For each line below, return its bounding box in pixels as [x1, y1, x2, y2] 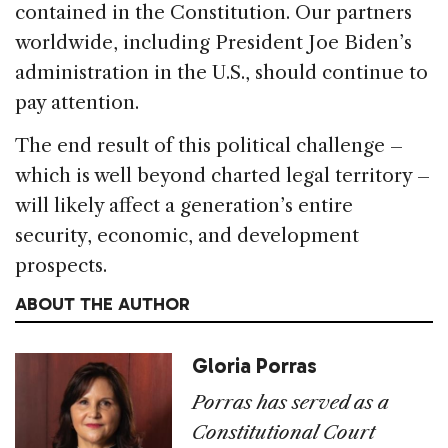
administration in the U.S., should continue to [15, 61, 428, 85]
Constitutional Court [192, 421, 376, 445]
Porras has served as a [192, 391, 389, 415]
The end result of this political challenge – [15, 134, 403, 158]
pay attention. [15, 91, 139, 115]
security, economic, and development [15, 224, 359, 248]
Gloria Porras [192, 353, 318, 379]
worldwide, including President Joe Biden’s [15, 31, 412, 55]
